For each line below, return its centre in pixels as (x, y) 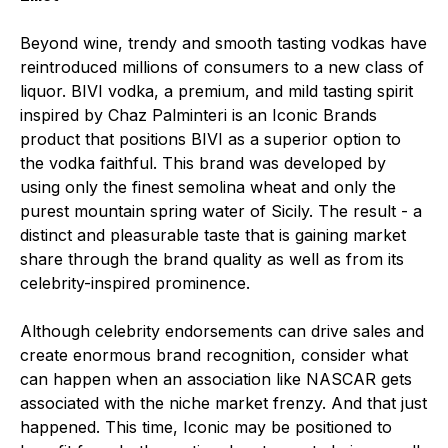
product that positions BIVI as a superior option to (210, 139)
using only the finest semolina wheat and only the (208, 187)
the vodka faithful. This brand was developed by (203, 163)
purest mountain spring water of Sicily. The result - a (221, 211)
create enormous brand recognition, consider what (214, 355)
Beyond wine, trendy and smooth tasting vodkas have (223, 43)
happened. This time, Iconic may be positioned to (206, 427)
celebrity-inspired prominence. (135, 283)
